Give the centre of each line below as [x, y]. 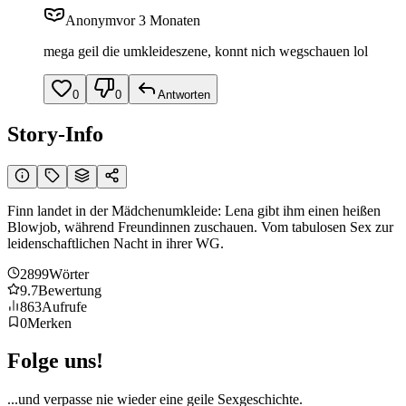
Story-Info [55, 134]
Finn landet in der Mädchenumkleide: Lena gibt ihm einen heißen [194, 210]
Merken [49, 323]
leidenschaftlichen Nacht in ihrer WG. [116, 243]
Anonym [91, 20]
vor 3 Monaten [158, 20]
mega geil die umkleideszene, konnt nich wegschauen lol [206, 51]
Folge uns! [55, 361]
